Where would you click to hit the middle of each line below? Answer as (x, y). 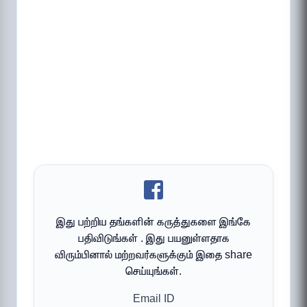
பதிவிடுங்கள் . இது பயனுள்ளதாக (153, 238)
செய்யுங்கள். (153, 271)
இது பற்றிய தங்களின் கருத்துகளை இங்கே (153, 222)
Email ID (153, 299)
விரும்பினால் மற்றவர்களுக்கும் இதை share (153, 255)
